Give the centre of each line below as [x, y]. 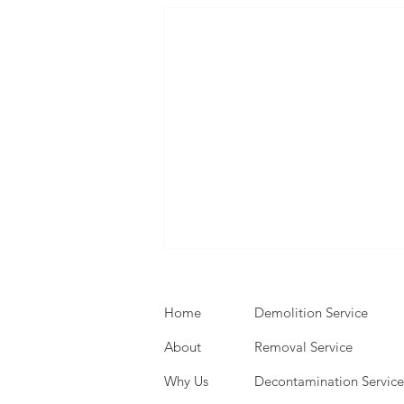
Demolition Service [311, 313]
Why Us [186, 381]
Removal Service [303, 347]
